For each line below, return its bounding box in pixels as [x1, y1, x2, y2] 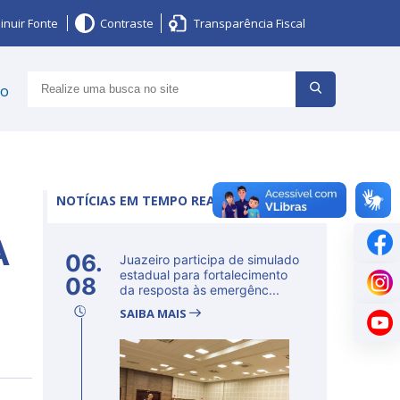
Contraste [100, 15, 154, 31]
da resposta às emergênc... [120, 282, 279, 297]
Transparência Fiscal [194, 15, 305, 31]
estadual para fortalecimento [120, 267, 287, 282]
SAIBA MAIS [120, 305, 189, 321]
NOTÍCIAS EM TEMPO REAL [56, 192, 222, 209]
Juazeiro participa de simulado [120, 252, 299, 267]
